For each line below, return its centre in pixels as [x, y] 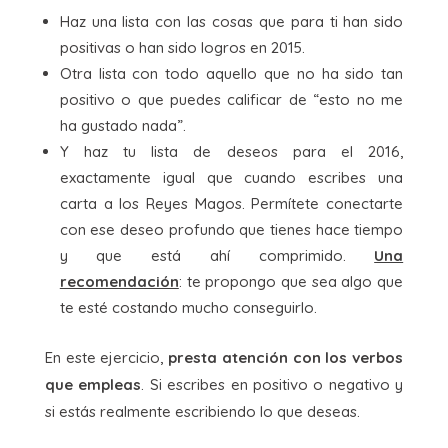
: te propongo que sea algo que [291, 281]
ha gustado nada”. [122, 125]
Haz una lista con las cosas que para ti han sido [231, 21]
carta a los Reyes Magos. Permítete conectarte [231, 203]
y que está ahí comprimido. [217, 255]
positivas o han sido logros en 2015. [182, 47]
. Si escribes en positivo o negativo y [272, 384]
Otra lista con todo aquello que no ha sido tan [231, 73]
